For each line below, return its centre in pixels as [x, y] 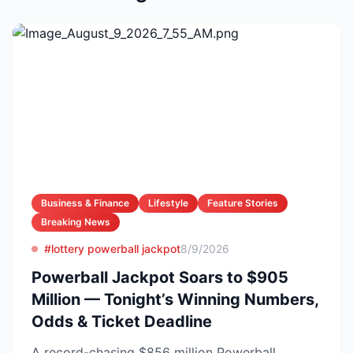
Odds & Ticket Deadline [122, 321]
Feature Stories [243, 203]
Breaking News [76, 222]
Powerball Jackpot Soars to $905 [160, 277]
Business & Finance [85, 203]
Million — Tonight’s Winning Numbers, [175, 299]
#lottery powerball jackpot [112, 249]
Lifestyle [168, 203]
